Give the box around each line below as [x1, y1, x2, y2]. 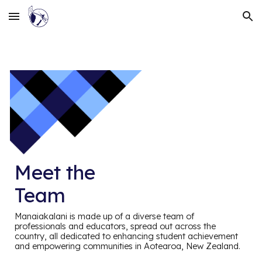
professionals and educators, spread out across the [15, 220, 216, 232]
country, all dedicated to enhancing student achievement [15, 230, 239, 242]
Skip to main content [9, 16, 92, 27]
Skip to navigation [180, 16, 253, 27]
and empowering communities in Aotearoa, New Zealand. [15, 240, 241, 251]
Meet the [15, 160, 101, 184]
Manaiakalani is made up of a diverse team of [15, 210, 195, 222]
